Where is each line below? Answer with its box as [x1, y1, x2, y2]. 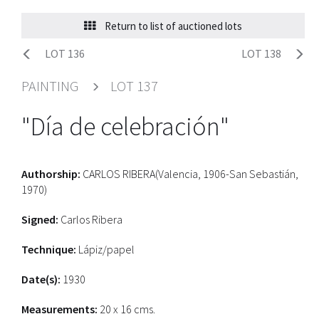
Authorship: [21, 167, 80, 181]
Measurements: [21, 302, 98, 316]
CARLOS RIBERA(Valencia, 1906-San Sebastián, [80, 167, 298, 181]
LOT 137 [110, 77, 158, 95]
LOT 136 [45, 46, 85, 61]
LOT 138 [241, 46, 281, 61]
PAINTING [21, 77, 78, 95]
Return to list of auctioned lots [103, 19, 242, 33]
